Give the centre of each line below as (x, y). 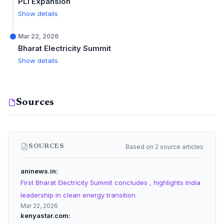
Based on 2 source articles (164, 146)
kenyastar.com (44, 215)
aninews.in (38, 171)
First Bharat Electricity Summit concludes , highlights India (110, 182)
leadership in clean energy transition (78, 195)
